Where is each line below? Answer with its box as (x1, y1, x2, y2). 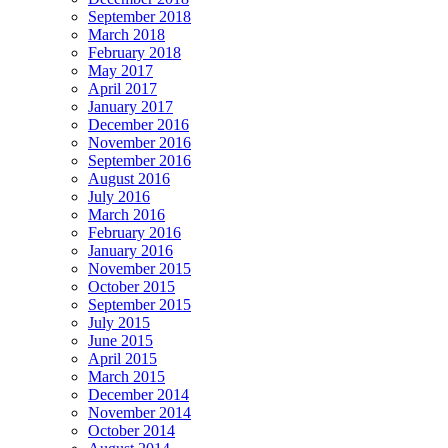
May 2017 (88, 62, 153, 80)
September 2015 (88, 296, 191, 314)
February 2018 (88, 44, 181, 62)
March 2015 (88, 368, 165, 386)
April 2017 (88, 80, 157, 98)
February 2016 (88, 224, 181, 242)
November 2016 (88, 134, 191, 152)
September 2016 (88, 152, 191, 170)
